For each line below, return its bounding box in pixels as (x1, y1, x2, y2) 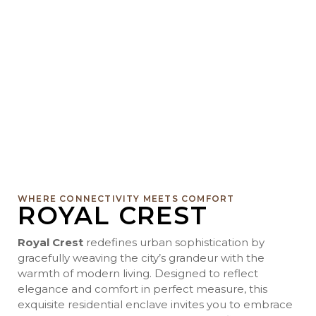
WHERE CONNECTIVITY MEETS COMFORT (18, 193, 235, 205)
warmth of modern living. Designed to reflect (18, 267, 258, 281)
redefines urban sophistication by (83, 236, 265, 250)
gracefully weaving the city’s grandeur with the (18, 251, 265, 265)
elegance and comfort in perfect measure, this (18, 282, 267, 296)
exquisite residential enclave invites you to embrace (18, 298, 293, 312)
